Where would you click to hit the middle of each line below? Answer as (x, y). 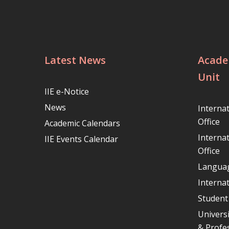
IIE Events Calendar (81, 139)
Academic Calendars (82, 123)
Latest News (75, 60)
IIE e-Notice (67, 91)
